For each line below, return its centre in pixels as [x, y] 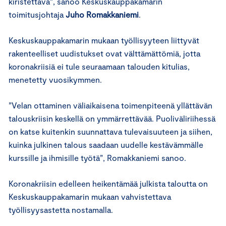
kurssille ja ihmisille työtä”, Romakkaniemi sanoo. [98, 157]
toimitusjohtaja [37, 14]
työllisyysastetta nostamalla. [63, 209]
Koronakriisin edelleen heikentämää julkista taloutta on [108, 183]
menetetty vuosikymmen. [57, 79]
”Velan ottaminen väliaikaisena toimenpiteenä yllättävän [110, 105]
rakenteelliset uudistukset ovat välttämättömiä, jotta [104, 53]
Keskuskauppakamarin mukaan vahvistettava [90, 196]
